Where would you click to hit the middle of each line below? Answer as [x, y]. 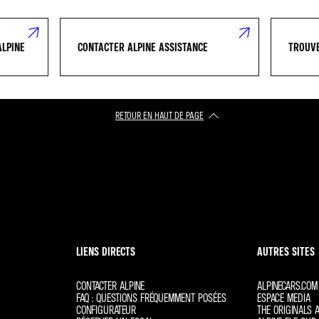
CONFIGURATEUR [106, 310]
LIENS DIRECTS [106, 251]
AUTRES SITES [286, 251]
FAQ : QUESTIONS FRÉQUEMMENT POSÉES [152, 298]
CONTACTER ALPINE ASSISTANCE [143, 47]
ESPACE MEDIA [283, 298]
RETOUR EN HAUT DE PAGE [159, 115]
